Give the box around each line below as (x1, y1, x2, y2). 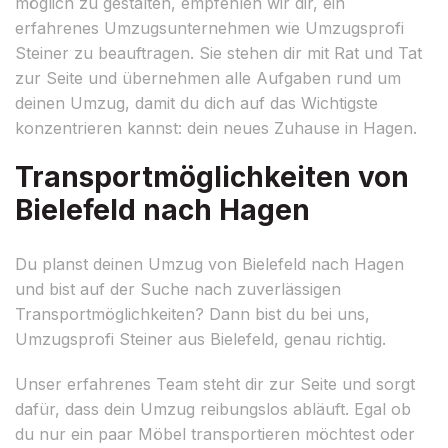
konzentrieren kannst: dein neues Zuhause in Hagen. (15, 117, 417, 138)
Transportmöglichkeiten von (15, 159, 409, 194)
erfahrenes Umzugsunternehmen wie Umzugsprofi (15, 17, 404, 38)
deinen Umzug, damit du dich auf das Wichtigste (15, 92, 378, 113)
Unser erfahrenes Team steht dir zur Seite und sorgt (15, 373, 415, 394)
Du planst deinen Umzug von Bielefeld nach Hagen (15, 253, 404, 274)
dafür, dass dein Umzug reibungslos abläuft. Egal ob (15, 398, 411, 419)
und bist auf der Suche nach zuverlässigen (15, 278, 341, 299)
